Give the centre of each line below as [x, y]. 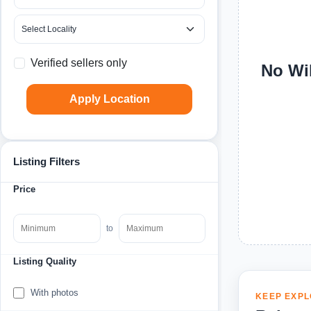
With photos [54, 293]
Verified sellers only [79, 63]
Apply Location [109, 99]
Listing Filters [47, 162]
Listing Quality [45, 262]
